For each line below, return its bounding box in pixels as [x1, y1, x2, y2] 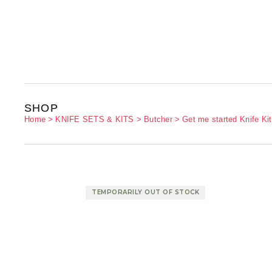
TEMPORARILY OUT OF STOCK [92, 188, 199, 196]
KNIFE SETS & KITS [55, 115, 134, 124]
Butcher [144, 115, 172, 124]
